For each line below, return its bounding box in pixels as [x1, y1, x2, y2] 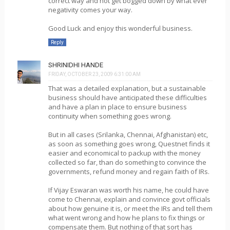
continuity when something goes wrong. [48, 111, 171, 121]
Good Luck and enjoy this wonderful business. [48, 24, 193, 33]
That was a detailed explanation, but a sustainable [48, 83, 206, 93]
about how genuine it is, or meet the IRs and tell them [48, 203, 213, 213]
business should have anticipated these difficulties [48, 92, 207, 102]
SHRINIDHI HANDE [48, 61, 103, 69]
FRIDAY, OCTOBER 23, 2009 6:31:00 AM [48, 71, 141, 77]
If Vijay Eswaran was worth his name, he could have [48, 185, 209, 195]
